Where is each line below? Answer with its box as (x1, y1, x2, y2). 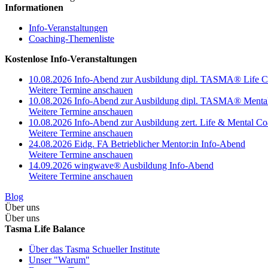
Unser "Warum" (29, 255, 90, 265)
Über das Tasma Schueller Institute (29, 244, 160, 254)
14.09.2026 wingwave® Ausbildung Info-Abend (29, 160, 214, 170)
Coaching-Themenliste (29, 33, 114, 44)
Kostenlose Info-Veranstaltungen (5, 54, 137, 64)
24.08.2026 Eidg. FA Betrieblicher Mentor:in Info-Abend (29, 139, 245, 149)
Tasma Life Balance (5, 224, 85, 234)
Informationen (5, 2, 63, 13)
